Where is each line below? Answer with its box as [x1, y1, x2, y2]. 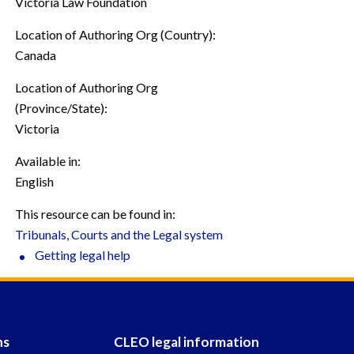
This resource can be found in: [15, 206, 175, 221]
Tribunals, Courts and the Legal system [15, 227, 223, 242]
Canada [15, 47, 56, 62]
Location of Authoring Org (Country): [15, 27, 216, 42]
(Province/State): [15, 100, 107, 115]
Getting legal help [35, 247, 130, 262]
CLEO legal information [114, 333, 259, 350]
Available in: [15, 153, 81, 168]
